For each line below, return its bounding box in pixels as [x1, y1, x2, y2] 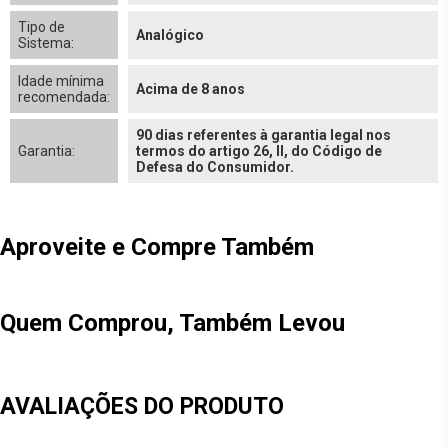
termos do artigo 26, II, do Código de [136, 143, 382, 159]
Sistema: [18, 35, 74, 51]
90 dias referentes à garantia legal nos [136, 127, 391, 143]
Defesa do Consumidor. [136, 159, 294, 175]
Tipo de [18, 19, 65, 35]
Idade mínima [18, 73, 104, 89]
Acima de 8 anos [136, 81, 245, 97]
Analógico [136, 27, 204, 43]
